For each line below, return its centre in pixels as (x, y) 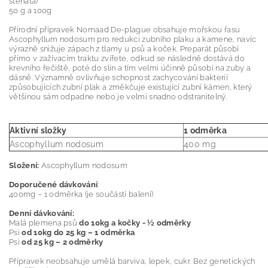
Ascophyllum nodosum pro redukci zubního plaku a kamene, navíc (133, 39)
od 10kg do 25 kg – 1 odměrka (78, 233)
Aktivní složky (40, 131)
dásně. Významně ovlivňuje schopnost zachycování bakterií (118, 78)
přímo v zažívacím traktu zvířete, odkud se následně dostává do (127, 59)
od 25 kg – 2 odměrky (63, 242)
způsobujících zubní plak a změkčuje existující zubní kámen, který (131, 87)
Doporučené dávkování (54, 185)
